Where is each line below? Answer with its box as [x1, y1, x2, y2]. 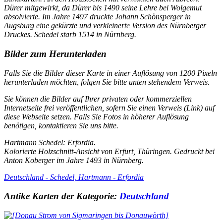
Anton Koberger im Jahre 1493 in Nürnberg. [4, 156, 144, 165]
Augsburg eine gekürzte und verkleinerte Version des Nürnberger [4, 21, 206, 30]
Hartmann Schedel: [4, 138, 67, 147]
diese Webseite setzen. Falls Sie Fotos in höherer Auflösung [4, 112, 189, 121]
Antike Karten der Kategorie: [4, 191, 119, 202]
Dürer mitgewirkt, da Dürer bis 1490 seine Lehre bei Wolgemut [4, 3, 202, 12]
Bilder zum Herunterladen [4, 48, 107, 59]
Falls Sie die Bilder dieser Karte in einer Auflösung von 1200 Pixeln [4, 68, 217, 77]
